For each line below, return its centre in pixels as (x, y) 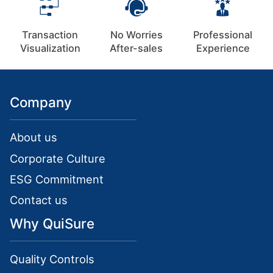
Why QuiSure (52, 224)
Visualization (50, 48)
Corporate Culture (58, 158)
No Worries (136, 34)
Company (41, 102)
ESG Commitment (57, 179)
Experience (223, 48)
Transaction (50, 34)
